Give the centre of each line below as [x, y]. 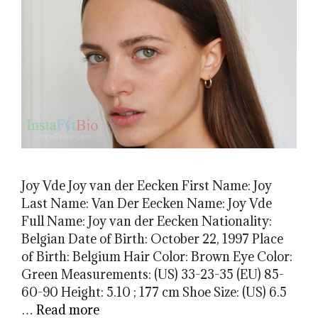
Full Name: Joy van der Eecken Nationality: [147, 221]
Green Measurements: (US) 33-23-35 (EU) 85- [153, 274]
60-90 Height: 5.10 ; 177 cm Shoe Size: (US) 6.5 [154, 292]
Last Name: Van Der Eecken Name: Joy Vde [147, 203]
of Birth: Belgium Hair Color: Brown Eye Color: [157, 256]
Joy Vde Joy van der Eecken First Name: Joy [147, 185]
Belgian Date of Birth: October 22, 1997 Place [152, 238]
